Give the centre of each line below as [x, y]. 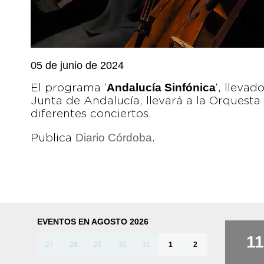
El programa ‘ [69, 88]
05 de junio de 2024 [77, 65]
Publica [53, 138]
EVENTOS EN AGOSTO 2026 [93, 222]
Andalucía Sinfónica [161, 88]
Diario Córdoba [114, 138]
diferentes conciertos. [91, 114]
